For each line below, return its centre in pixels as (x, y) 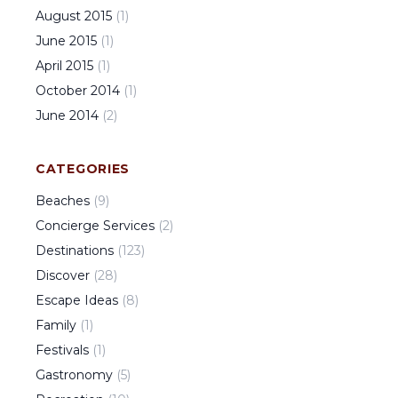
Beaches (63, 201)
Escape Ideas (77, 300)
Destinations (75, 251)
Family (56, 325)
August (58, 16)
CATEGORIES (83, 169)
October (61, 91)
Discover (63, 275)
